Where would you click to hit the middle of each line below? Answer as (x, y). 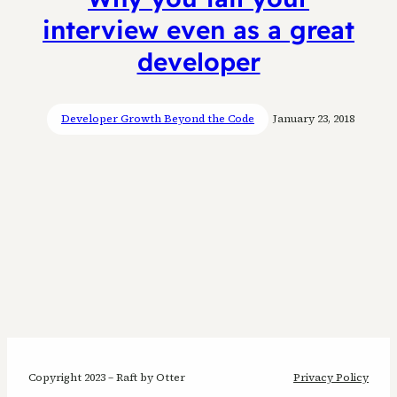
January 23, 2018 (314, 118)
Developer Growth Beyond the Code (158, 118)
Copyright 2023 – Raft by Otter (107, 378)
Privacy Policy (331, 378)
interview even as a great (198, 30)
